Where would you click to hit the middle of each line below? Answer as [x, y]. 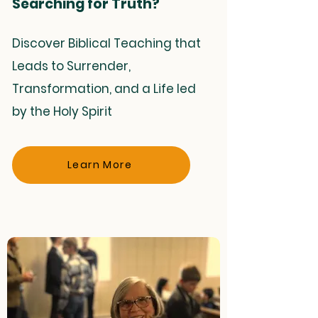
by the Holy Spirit [62, 111]
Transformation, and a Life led [104, 89]
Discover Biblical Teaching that [106, 43]
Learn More [100, 165]
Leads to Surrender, [71, 66]
